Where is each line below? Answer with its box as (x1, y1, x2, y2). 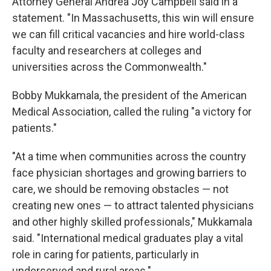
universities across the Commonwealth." (12, 60, 207, 73)
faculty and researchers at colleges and (12, 44, 201, 57)
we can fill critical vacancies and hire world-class (12, 28, 245, 41)
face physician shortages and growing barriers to (12, 166, 246, 179)
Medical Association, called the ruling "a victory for (12, 105, 252, 118)
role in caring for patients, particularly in (12, 248, 199, 261)
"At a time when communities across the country (12, 150, 246, 163)
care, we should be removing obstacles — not (12, 183, 229, 195)
